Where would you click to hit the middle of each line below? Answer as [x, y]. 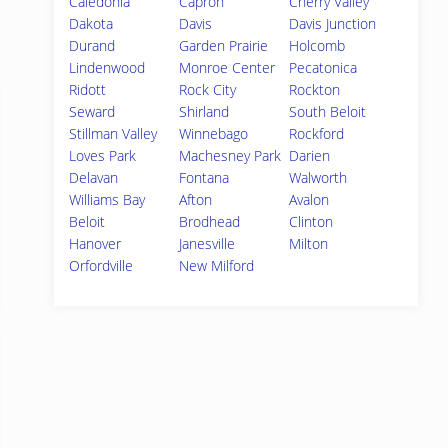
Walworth [318, 177]
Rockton [315, 89]
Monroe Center [227, 67]
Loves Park [102, 155]
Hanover [95, 243]
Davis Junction [333, 23]
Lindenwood [107, 67]
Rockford [317, 133]
